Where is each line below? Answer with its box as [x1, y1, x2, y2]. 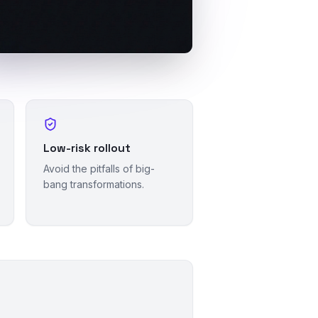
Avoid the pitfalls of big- [43, 162, 155, 175]
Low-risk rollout [43, 140, 131, 155]
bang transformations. [43, 177, 144, 190]
